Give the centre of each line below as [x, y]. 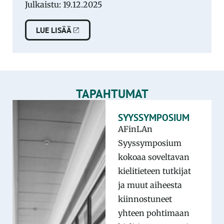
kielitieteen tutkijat [154, 171]
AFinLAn [135, 129]
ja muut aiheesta [150, 185]
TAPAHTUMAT [112, 93]
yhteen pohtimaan [153, 213]
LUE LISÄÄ [54, 30]
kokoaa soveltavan [153, 157]
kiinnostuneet [145, 199]
